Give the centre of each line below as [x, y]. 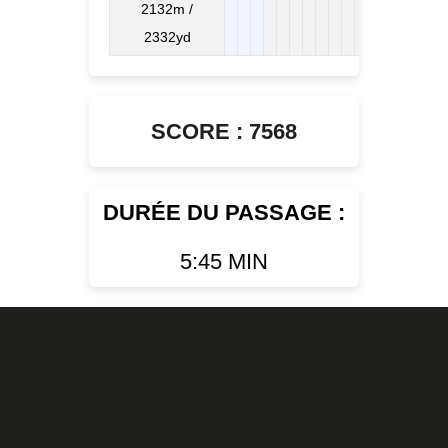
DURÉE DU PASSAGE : [224, 212]
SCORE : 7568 [224, 131]
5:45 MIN [224, 261]
